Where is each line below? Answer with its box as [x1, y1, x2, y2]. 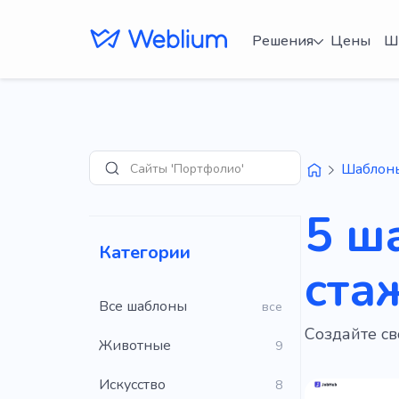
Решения [251, 30, 313, 51]
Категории [99, 240, 191, 265]
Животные [99, 336, 171, 355]
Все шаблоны [99, 297, 187, 316]
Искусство [99, 375, 166, 395]
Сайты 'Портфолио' [129, 159, 244, 176]
